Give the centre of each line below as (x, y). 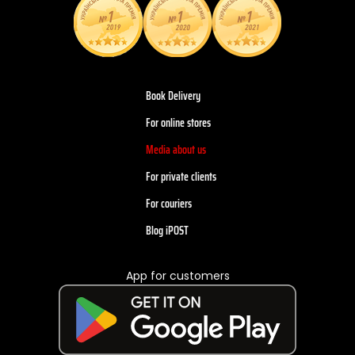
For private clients (181, 176)
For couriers (169, 203)
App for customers (177, 275)
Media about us (176, 149)
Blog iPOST (167, 230)
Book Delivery (173, 95)
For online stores (178, 122)
